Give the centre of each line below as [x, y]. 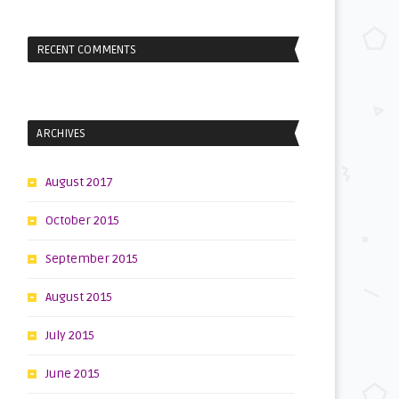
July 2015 [70, 336]
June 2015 [73, 374]
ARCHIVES [61, 134]
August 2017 [79, 183]
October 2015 [82, 221]
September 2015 [92, 259]
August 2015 [79, 297]
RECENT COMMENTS [86, 50]
